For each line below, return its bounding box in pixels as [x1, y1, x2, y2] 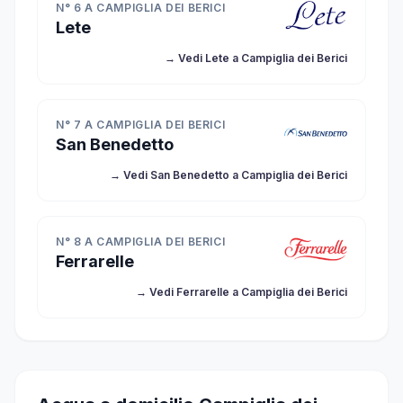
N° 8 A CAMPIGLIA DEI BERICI [56, 235, 226, 248]
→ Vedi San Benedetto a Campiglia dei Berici [110, 168, 347, 182]
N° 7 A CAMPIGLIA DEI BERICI [56, 118, 226, 131]
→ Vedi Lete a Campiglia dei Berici [165, 51, 347, 65]
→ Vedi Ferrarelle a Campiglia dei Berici [136, 285, 347, 299]
